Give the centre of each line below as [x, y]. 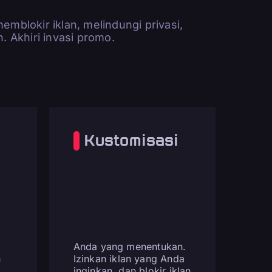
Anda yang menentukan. [130, 247]
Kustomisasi [131, 140]
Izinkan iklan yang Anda [129, 259]
